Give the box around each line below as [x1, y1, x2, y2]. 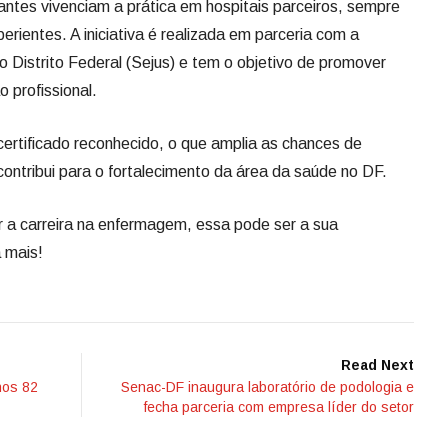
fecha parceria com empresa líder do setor [144, 399, 414, 416]
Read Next [341, 357, 414, 374]
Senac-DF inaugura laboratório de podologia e [121, 379, 414, 396]
